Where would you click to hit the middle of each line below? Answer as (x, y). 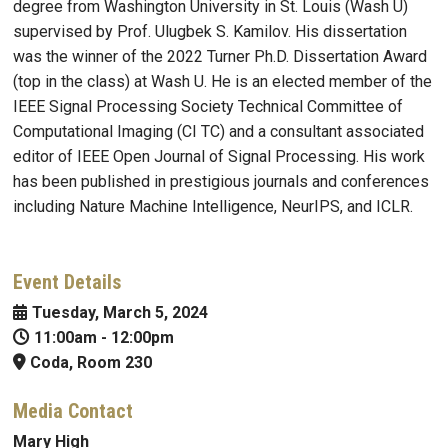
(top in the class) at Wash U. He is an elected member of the (222, 82)
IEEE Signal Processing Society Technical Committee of (208, 107)
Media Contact (73, 411)
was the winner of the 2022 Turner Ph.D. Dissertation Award (220, 57)
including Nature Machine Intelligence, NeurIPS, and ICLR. (213, 207)
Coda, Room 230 (91, 363)
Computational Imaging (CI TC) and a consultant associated (218, 132)
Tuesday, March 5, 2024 (120, 313)
